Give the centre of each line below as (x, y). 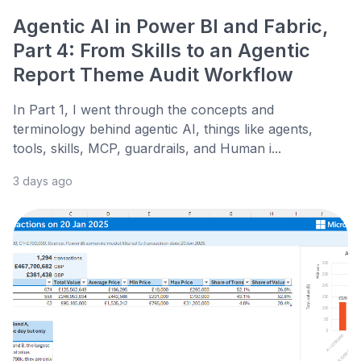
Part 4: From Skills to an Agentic (162, 51)
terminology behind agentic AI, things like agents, (163, 129)
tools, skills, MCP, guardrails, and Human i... (147, 149)
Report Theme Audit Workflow (153, 75)
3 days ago (43, 181)
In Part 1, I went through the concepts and (143, 110)
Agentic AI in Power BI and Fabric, (170, 27)
